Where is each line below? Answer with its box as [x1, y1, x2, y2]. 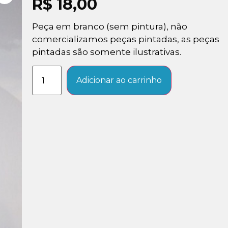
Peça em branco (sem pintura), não [32, 21, 187, 32]
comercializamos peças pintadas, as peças [32, 34, 219, 44]
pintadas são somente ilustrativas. [32, 46, 181, 57]
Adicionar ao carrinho [76, 75, 162, 85]
